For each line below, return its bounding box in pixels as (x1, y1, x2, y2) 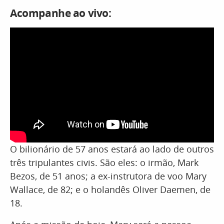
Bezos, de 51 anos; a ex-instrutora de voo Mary (10, 169, 206, 182)
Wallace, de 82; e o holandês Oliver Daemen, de (10, 183, 210, 195)
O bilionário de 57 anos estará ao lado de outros (10, 142, 214, 155)
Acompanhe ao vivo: (10, 6, 111, 20)
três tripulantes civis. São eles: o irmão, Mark (10, 156, 198, 168)
